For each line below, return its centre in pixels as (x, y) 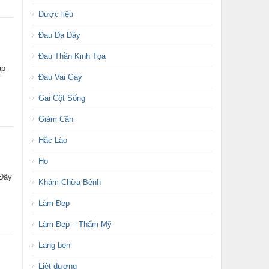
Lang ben (54, 245)
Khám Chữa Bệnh (69, 182)
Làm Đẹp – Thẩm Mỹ (75, 224)
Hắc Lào (53, 140)
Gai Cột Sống (62, 98)
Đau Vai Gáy (60, 77)
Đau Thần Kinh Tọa (72, 56)
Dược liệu (56, 14)
